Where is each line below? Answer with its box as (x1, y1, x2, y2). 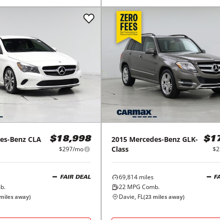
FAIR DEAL (59, 174, 91, 180)
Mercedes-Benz (129, 135, 180, 144)
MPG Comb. (125, 183, 160, 191)
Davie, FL (118, 192, 143, 201)
